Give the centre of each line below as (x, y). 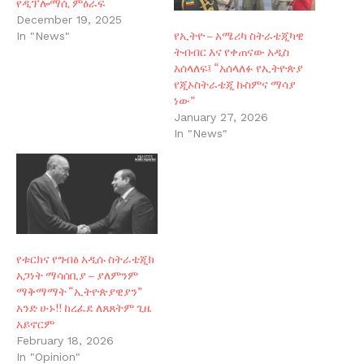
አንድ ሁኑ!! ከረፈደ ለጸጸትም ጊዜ (84, 308)
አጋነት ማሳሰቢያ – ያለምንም (77, 275)
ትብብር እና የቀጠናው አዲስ (232, 51)
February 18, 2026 (65, 341)
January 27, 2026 (221, 117)
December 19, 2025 (69, 20)
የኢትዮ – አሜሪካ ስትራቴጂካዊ (239, 35)
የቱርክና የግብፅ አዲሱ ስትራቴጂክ (85, 259)
